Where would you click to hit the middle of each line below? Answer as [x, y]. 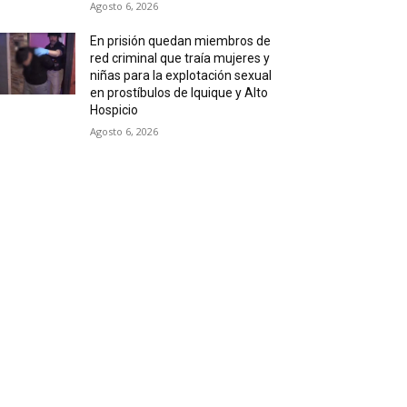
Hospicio [114, 110]
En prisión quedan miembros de [181, 41]
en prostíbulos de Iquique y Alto [179, 93]
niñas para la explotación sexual [181, 76]
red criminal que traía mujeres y [180, 59]
